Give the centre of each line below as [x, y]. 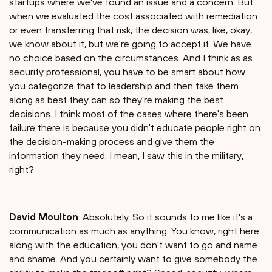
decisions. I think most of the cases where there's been [129, 114]
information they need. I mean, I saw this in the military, [126, 156]
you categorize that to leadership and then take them [124, 86]
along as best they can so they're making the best [116, 100]
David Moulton [44, 217]
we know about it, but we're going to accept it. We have [130, 44]
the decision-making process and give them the [112, 142]
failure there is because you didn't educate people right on [135, 128]
